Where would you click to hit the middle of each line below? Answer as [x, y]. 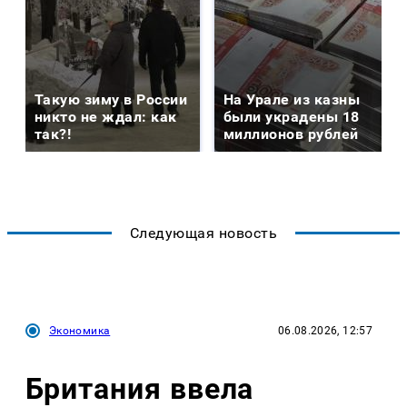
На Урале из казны [292, 100]
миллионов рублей [291, 134]
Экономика [80, 331]
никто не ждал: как [106, 117]
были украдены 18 [292, 117]
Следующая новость [203, 233]
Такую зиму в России [111, 100]
